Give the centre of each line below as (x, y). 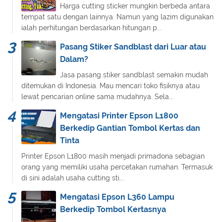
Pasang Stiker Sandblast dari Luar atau (133, 47)
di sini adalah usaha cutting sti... (73, 178)
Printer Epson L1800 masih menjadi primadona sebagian (113, 156)
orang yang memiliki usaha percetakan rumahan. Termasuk (117, 167)
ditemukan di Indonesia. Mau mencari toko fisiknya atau (111, 85)
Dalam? (74, 59)
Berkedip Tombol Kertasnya (113, 209)
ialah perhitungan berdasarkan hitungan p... (91, 28)
